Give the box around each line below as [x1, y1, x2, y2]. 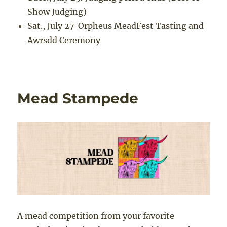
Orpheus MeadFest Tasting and [74, 20, 204, 31]
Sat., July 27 [27, 20, 74, 31]
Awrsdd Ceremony [27, 34, 101, 45]
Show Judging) [27, 6, 87, 17]
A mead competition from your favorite [17, 210, 175, 221]
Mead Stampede [17, 89, 139, 107]
